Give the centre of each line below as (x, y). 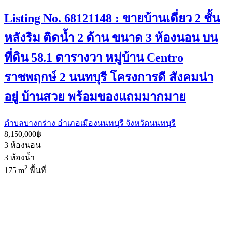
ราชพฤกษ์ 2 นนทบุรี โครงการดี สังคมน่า (109, 77)
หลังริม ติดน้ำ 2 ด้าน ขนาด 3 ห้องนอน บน (111, 38)
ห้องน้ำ (22, 157)
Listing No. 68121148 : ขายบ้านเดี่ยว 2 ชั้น (112, 18)
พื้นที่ (38, 171)
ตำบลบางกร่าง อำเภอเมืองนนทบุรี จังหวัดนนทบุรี (90, 123)
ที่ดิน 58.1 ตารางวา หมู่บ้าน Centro (94, 57)
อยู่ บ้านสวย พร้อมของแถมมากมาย (95, 97)
